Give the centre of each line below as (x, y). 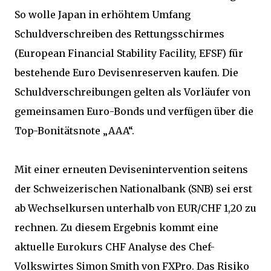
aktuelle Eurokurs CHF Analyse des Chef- (115, 247)
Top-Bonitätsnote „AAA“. (74, 131)
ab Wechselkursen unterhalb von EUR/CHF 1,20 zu (135, 208)
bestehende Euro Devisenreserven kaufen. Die (126, 73)
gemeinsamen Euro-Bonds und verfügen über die (134, 111)
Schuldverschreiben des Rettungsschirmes (119, 34)
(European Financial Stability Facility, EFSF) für (129, 53)
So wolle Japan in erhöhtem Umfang (103, 15)
